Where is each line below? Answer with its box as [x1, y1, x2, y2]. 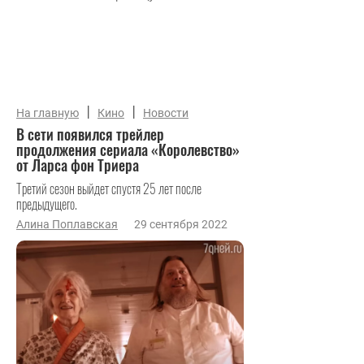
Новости [143, 106, 188, 119]
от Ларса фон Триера [16, 154, 139, 175]
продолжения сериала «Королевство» [16, 139, 240, 160]
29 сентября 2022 [134, 218, 227, 231]
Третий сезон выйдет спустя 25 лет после [16, 179, 201, 198]
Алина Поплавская [16, 218, 118, 231]
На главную [16, 106, 79, 119]
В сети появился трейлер [16, 123, 164, 145]
